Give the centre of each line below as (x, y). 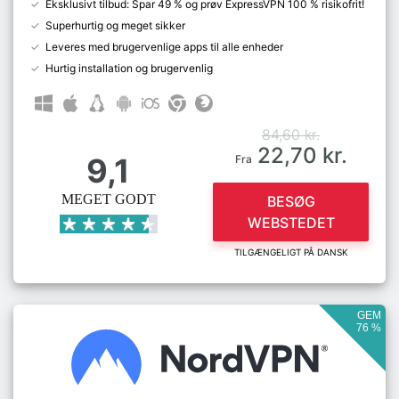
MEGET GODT (108, 199)
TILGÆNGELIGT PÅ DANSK (291, 252)
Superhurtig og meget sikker (115, 25)
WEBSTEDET (291, 223)
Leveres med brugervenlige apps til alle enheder (164, 47)
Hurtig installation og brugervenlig (129, 68)
